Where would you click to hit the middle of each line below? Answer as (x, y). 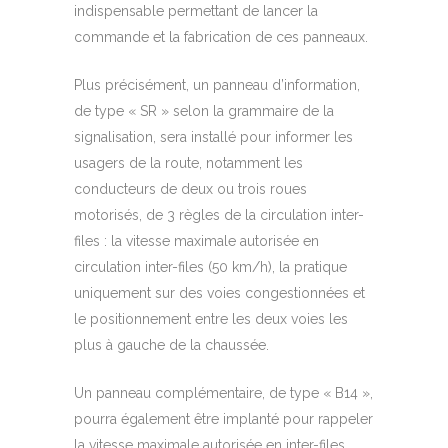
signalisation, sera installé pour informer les (213, 137)
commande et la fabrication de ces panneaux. (221, 37)
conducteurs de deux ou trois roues (190, 189)
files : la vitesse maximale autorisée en (196, 241)
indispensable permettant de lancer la (196, 11)
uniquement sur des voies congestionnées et (219, 293)
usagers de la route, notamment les (188, 163)
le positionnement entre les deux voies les (211, 319)
